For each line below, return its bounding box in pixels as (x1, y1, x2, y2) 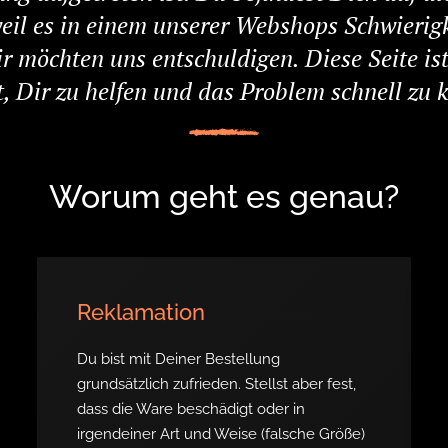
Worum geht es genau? (49, 178, 399, 215)
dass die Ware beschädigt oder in (77, 400, 306, 418)
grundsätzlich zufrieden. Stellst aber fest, (77, 375, 357, 393)
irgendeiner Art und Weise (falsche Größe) (77, 425, 366, 443)
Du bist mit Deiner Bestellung (77, 350, 281, 368)
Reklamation (77, 299, 206, 325)
